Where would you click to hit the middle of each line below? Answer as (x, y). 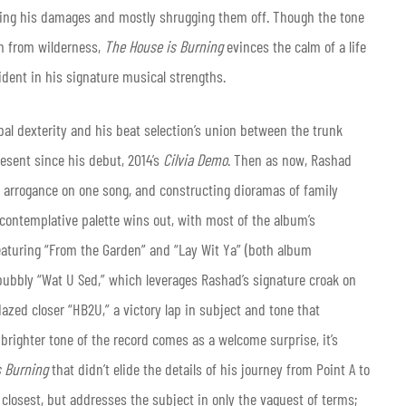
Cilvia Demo (195, 159)
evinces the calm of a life (295, 46)
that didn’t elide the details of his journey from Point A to (209, 368)
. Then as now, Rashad (290, 159)
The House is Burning (164, 46)
